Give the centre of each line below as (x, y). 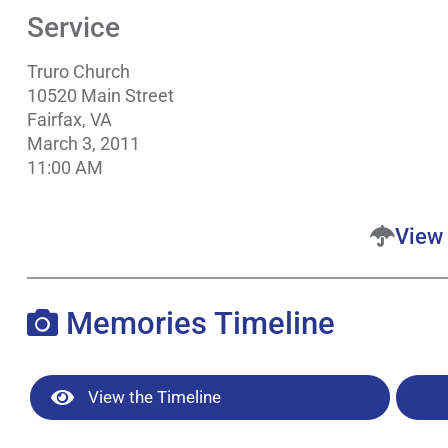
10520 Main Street (100, 95)
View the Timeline (152, 397)
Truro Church (78, 71)
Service (73, 27)
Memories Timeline (196, 323)
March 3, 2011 (83, 143)
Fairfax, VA (69, 119)
